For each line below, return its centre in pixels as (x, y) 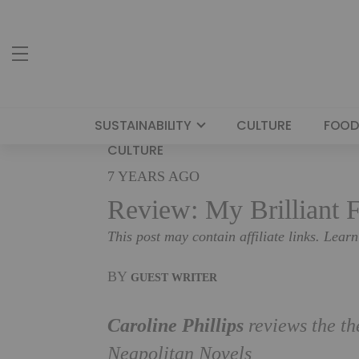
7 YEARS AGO (154, 176)
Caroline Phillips (176, 325)
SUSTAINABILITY (143, 125)
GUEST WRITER (174, 277)
